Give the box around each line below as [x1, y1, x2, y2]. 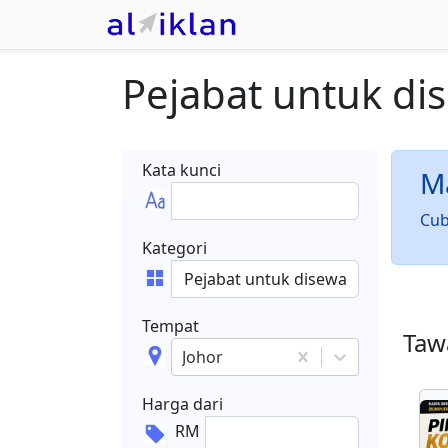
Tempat [142, 315, 199, 337]
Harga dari [142, 393, 223, 415]
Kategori [142, 237, 207, 259]
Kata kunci [142, 159, 221, 181]
